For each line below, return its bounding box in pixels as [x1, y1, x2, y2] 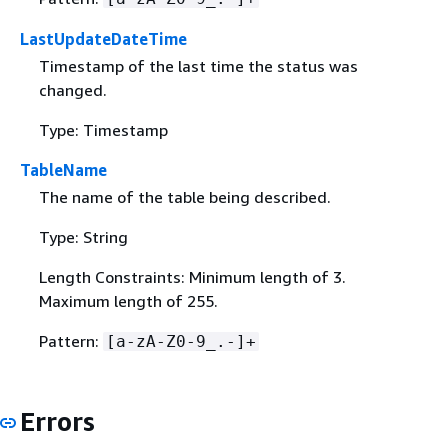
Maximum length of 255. [38, 291, 218, 312]
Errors [20, 406, 95, 438]
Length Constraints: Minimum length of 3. [38, 267, 346, 288]
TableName [20, 160, 107, 180]
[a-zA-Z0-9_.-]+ [105, 332, 256, 352]
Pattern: [38, 331, 103, 352]
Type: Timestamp [38, 120, 168, 140]
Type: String [38, 227, 128, 248]
